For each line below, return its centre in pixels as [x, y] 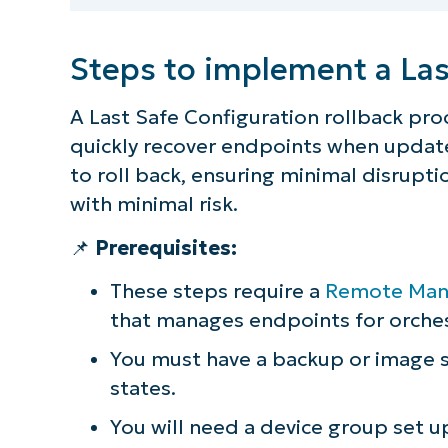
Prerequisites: [165, 247]
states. [142, 387]
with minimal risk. [153, 204]
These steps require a [217, 290]
